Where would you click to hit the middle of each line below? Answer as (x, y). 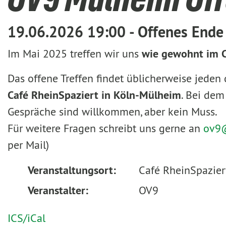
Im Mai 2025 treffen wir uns (73, 53)
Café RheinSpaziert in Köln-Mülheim (94, 95)
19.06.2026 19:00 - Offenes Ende (116, 32)
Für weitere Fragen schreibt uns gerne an (105, 128)
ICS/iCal (26, 218)
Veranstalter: (58, 190)
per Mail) (28, 145)
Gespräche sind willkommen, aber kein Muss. (112, 111)
